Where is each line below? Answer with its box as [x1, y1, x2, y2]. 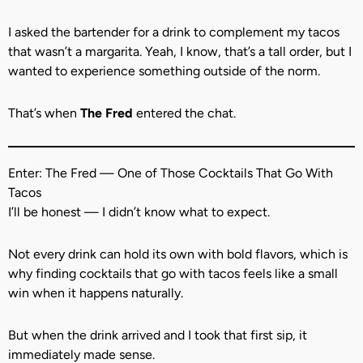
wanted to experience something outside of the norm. [8, 63, 320, 79]
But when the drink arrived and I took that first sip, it [8, 327, 307, 343]
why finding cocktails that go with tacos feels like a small [8, 266, 338, 281]
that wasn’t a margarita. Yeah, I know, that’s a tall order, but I [8, 44, 352, 59]
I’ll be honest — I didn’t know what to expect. [8, 204, 270, 220]
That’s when [8, 105, 80, 121]
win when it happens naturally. [8, 285, 183, 301]
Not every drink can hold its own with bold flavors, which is [8, 246, 348, 262]
